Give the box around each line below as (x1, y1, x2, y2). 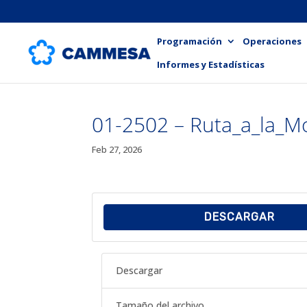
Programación (157, 34, 222, 47)
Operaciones (243, 34, 302, 47)
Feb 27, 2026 (92, 143, 143, 156)
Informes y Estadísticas (157, 58, 265, 71)
